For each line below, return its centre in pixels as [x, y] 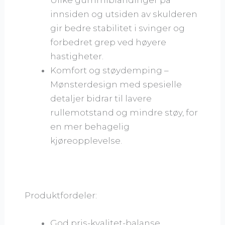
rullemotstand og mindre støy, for [124, 112]
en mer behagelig [90, 126]
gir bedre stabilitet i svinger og [118, 28]
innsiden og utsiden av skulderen [124, 14]
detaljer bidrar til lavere [101, 98]
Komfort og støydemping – [110, 70]
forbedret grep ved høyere [108, 42]
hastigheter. [77, 56]
